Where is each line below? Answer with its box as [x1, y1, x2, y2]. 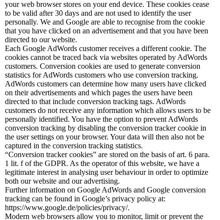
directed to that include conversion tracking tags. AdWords [5, 97, 186, 106]
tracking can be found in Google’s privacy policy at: [5, 194, 165, 203]
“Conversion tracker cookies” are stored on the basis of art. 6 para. [5, 150, 210, 159]
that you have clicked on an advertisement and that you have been [5, 27, 208, 35]
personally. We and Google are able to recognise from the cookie [5, 18, 205, 26]
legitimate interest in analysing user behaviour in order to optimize [5, 168, 208, 176]
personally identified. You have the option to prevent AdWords [5, 115, 198, 123]
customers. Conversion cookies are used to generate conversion [5, 62, 200, 70]
